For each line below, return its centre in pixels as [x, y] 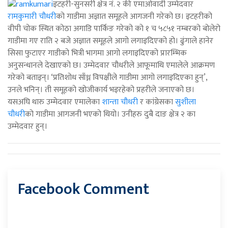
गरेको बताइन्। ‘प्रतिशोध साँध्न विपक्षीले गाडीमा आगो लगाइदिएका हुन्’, [107, 78]
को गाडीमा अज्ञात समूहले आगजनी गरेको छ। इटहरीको [134, 17]
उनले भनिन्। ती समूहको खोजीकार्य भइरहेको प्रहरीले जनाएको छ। [101, 90]
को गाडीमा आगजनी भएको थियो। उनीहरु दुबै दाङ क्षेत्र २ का [110, 115]
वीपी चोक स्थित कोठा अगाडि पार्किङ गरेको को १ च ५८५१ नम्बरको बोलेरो [114, 29]
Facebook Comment [83, 190]
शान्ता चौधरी [120, 102]
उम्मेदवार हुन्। [27, 127]
